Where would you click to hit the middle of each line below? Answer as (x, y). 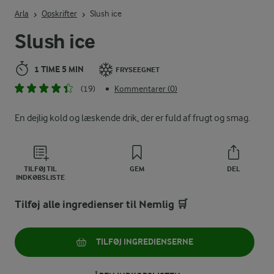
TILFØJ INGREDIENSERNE (144, 242)
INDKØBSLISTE (40, 177)
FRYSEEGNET (138, 69)
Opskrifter (59, 14)
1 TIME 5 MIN (59, 69)
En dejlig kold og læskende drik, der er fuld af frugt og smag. (132, 118)
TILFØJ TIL (40, 168)
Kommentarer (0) (146, 88)
